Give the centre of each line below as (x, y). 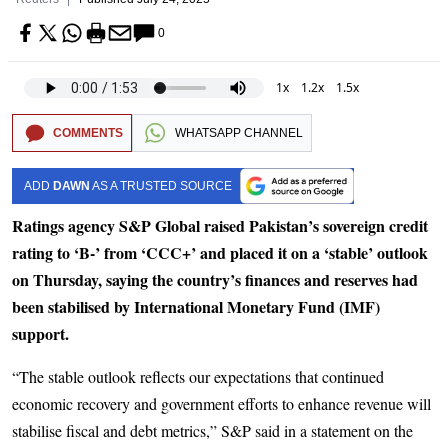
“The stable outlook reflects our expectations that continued (198, 376)
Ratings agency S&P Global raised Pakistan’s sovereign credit (220, 225)
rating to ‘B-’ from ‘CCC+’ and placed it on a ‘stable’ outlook (220, 252)
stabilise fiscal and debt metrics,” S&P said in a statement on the (212, 430)
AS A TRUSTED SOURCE (161, 186)
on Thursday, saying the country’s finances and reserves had (215, 279)
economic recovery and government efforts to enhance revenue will (221, 403)
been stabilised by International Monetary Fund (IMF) (196, 306)
